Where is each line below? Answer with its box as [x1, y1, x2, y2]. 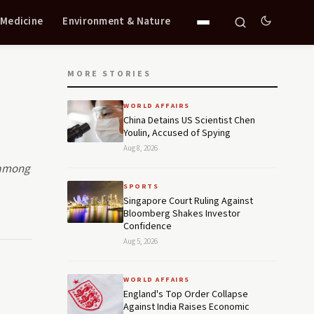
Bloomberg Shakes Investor [123, 207, 240, 221]
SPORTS [123, 182, 158, 191]
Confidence [123, 219, 172, 233]
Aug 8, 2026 [123, 143, 158, 153]
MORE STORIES [67, 68, 151, 80]
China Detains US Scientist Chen [123, 114, 255, 128]
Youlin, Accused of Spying [123, 126, 231, 140]
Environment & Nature [62, 13, 171, 29]
